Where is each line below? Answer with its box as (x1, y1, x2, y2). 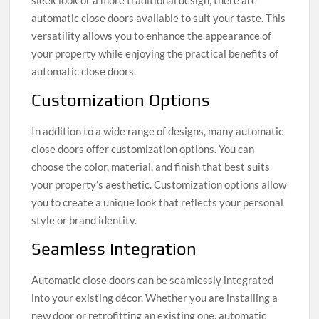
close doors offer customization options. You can (31, 142, 255, 155)
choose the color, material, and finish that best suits (31, 159, 271, 173)
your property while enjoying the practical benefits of (31, 46, 279, 60)
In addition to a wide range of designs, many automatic (31, 124, 284, 137)
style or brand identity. (31, 213, 137, 226)
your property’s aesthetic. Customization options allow (31, 177, 287, 191)
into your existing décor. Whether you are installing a (31, 291, 278, 304)
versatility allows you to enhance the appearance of (31, 28, 272, 42)
